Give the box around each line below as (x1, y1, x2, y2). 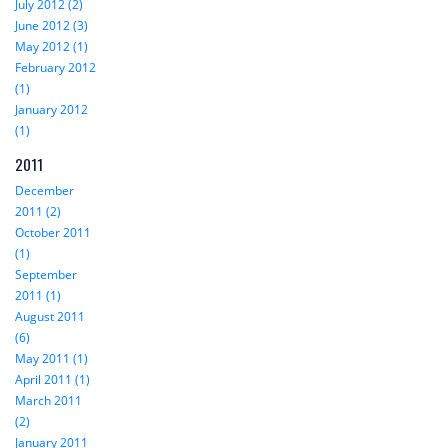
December (15, 182, 74, 200)
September (15, 266, 77, 284)
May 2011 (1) (15, 350, 88, 368)
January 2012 (15, 101, 88, 119)
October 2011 (15, 224, 91, 242)
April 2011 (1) (15, 371, 90, 389)
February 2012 (15, 59, 96, 77)
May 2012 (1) (15, 38, 88, 56)
